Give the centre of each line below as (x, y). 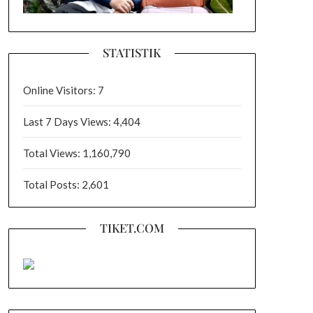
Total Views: (52, 153)
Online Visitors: (60, 90)
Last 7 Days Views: (68, 122)
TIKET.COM (132, 228)
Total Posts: (52, 184)
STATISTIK (132, 52)
